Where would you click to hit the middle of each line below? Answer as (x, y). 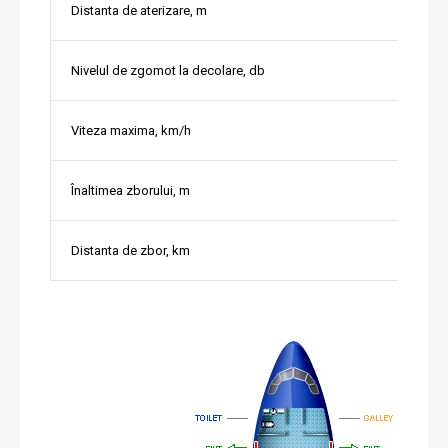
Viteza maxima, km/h (131, 131)
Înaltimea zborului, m (130, 191)
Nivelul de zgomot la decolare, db (168, 71)
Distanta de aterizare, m (139, 11)
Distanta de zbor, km (130, 251)
